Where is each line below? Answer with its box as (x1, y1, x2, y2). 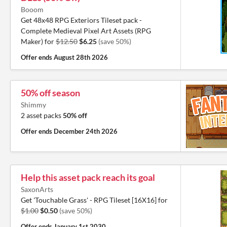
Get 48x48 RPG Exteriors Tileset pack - (21, 16, 142, 24)
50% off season (21, 87, 80, 98)
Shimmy (21, 100, 46, 109)
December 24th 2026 (54, 127, 118, 135)
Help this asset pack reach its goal (21, 172, 155, 183)
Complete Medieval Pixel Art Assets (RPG (21, 26, 151, 35)
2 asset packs (21, 111, 63, 120)
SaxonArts (21, 185, 53, 194)
